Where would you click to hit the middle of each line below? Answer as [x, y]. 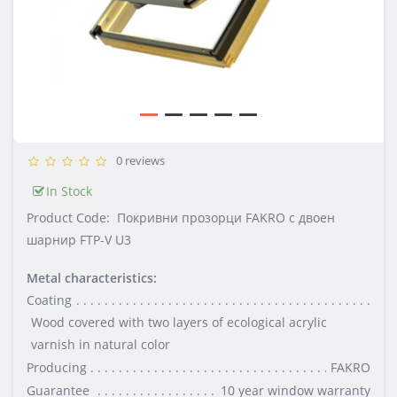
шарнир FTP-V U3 [79, 239]
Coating [49, 300]
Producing [57, 367]
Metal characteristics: [92, 277]
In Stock [69, 191]
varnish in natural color [100, 344]
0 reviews [138, 160]
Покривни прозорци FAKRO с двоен [226, 217]
